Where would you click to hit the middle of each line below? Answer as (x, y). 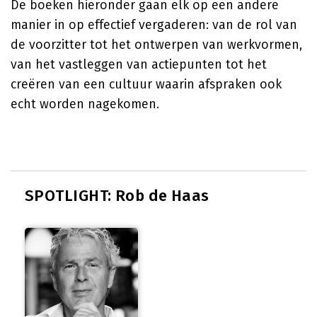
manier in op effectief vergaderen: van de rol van (154, 25)
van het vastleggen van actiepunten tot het (139, 64)
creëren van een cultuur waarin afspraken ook (146, 84)
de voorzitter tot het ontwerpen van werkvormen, (156, 45)
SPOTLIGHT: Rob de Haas (117, 196)
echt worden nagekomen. (85, 104)
